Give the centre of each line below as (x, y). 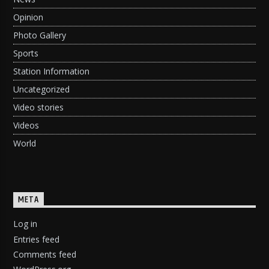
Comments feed (45, 254)
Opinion (29, 17)
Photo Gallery (40, 35)
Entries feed (37, 239)
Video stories (39, 107)
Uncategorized (42, 89)
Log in (26, 224)
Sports (26, 53)
